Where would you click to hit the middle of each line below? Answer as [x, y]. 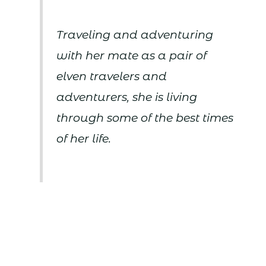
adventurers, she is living [127, 97]
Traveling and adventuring [135, 34]
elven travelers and [112, 76]
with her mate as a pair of [132, 55]
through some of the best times [145, 118]
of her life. [84, 138]
